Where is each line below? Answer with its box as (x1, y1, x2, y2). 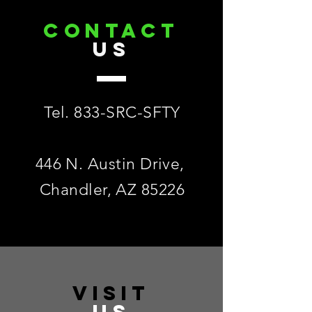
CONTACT (43, 18, 180, 43)
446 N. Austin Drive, (35, 155, 189, 173)
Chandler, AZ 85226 (39, 180, 185, 199)
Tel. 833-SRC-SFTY (44, 103, 180, 122)
